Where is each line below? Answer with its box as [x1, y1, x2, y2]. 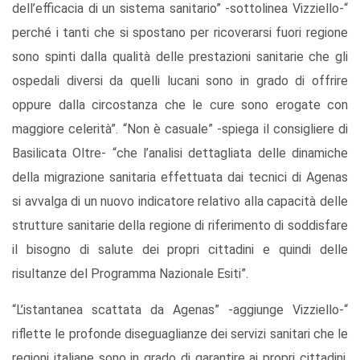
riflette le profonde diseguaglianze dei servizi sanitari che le [12, 326, 348, 342]
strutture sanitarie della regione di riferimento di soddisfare [12, 218, 348, 234]
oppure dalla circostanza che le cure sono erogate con [12, 97, 348, 113]
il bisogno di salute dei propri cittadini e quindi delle [12, 242, 348, 258]
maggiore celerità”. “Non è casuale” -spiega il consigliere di [12, 121, 348, 137]
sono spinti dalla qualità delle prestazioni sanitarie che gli [12, 49, 348, 65]
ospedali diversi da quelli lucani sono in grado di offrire [12, 73, 348, 89]
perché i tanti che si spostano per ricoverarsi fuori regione [12, 25, 348, 41]
